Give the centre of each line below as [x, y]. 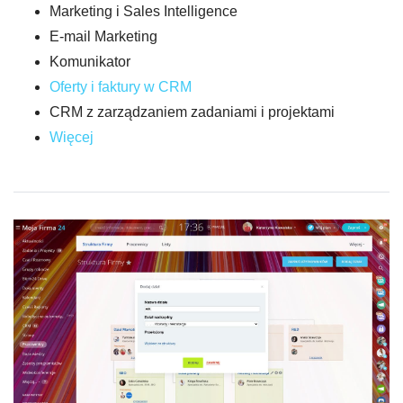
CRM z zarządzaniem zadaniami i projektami [192, 112]
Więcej [72, 138]
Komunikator [90, 62]
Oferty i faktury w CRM [121, 87]
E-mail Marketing [103, 37]
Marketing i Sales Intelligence [143, 12]
